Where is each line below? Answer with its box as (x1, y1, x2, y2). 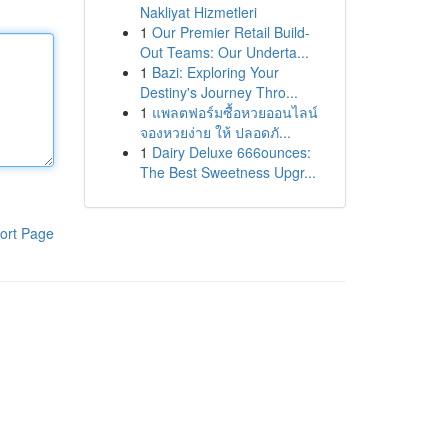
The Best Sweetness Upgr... (139, 162, 316, 182)
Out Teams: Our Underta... (139, 42, 309, 62)
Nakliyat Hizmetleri (139, 2, 257, 22)
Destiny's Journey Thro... (139, 82, 298, 102)
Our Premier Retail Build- (151, 22, 310, 42)
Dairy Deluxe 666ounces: (151, 142, 311, 162)
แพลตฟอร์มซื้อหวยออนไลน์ (151, 102, 318, 122)
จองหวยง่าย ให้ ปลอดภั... (139, 122, 291, 142)
